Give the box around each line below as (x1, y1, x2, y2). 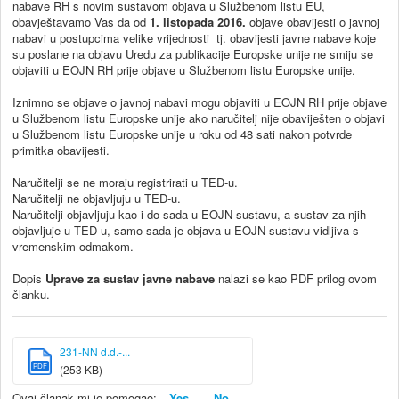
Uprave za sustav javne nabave (45, 269, 215, 287)
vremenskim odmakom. (12, 237, 134, 255)
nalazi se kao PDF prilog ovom (215, 269, 377, 287)
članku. (12, 285, 50, 303)
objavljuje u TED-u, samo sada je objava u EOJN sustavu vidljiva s (12, 221, 359, 239)
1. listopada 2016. (150, 12, 246, 30)
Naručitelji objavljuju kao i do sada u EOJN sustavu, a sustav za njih (12, 205, 366, 223)
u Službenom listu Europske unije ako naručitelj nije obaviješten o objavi (12, 109, 385, 126)
